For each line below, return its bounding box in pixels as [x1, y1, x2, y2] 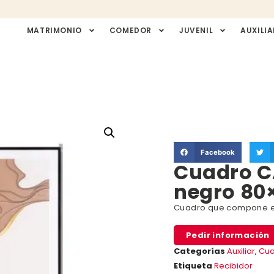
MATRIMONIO [26, 25, 82, 35]
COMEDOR [109, 25, 152, 35]
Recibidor [214, 259, 253, 272]
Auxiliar [227, 245, 255, 257]
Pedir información [186, 229, 270, 241]
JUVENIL [179, 25, 213, 35]
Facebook [200, 148, 235, 157]
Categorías [174, 245, 225, 257]
